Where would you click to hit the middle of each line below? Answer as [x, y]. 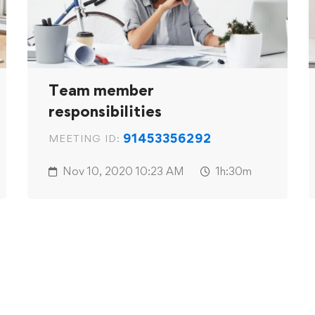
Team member [101, 90]
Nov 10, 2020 [98, 172]
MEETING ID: [84, 139]
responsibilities [105, 111]
